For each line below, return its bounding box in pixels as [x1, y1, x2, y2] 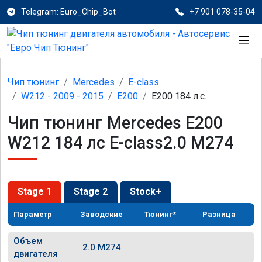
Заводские [80, 210, 123, 219]
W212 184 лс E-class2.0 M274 [8, 133, 233, 153]
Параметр [13, 210, 52, 219]
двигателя [13, 249, 58, 259]
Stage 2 [74, 186, 108, 197]
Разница [202, 210, 236, 219]
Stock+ [130, 186, 161, 197]
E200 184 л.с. [151, 91, 206, 102]
